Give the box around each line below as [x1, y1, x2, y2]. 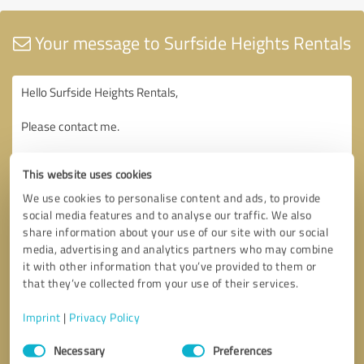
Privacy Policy [69, 309, 141, 325]
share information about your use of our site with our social [23, 223, 329, 240]
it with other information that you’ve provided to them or [23, 258, 317, 274]
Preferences [213, 342, 273, 358]
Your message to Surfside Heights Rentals [31, 29, 351, 55]
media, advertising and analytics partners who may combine [23, 240, 334, 257]
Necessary [54, 342, 105, 358]
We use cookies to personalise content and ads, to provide [23, 189, 321, 206]
